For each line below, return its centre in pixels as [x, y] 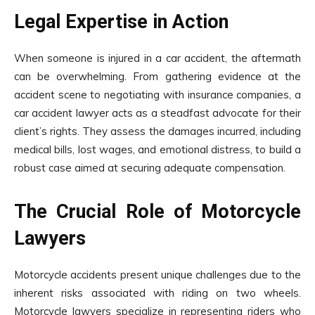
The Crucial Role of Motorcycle [157, 212]
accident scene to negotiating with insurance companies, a [157, 95]
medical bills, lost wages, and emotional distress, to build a [157, 150]
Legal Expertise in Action [121, 22]
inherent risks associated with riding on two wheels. [157, 293]
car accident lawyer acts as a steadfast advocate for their [157, 113]
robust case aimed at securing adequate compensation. [150, 168]
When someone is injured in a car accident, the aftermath [157, 58]
